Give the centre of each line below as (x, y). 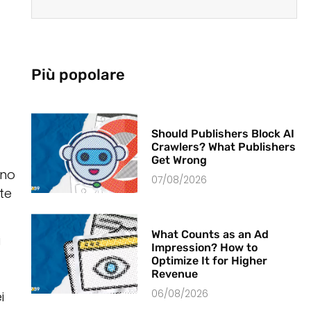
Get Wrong (179, 160)
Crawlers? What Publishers (224, 147)
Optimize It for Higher (210, 261)
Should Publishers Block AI (223, 134)
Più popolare (78, 75)
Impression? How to (205, 248)
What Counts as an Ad (210, 235)
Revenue (175, 274)
